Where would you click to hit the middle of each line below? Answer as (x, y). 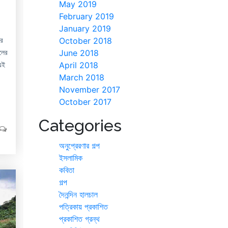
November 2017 (90, 90)
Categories (80, 126)
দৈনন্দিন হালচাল (78, 195)
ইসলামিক (71, 158)
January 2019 (85, 29)
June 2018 (79, 53)
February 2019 (87, 17)
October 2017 (85, 102)
